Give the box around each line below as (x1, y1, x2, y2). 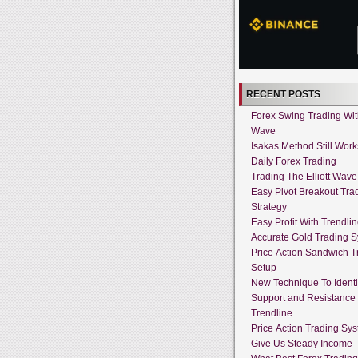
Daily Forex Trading (251, 155, 336, 167)
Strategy (251, 201, 287, 213)
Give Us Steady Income (251, 337, 352, 349)
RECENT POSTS (246, 88, 320, 100)
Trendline (251, 307, 292, 319)
